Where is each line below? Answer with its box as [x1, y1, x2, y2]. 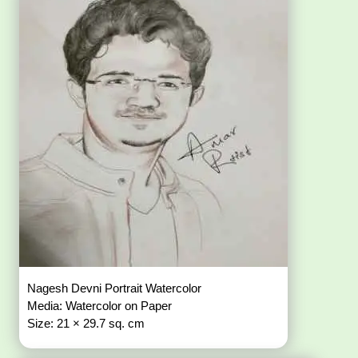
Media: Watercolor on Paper [27, 299, 176, 313]
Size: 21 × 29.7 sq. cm [27, 316, 145, 331]
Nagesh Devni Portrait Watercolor [27, 281, 205, 296]
